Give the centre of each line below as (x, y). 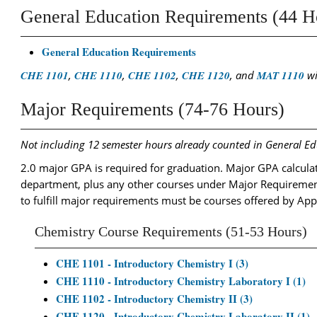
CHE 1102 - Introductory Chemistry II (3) (154, 299)
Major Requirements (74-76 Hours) (152, 109)
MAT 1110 (281, 75)
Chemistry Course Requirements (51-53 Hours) (171, 232)
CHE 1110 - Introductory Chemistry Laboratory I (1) (181, 281)
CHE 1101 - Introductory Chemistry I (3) (152, 263)
